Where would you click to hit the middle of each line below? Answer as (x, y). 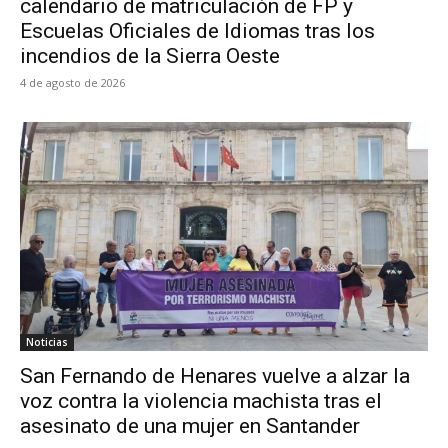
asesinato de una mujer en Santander (190, 425)
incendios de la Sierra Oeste (150, 56)
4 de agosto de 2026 (72, 83)
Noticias (47, 341)
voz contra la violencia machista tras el (201, 400)
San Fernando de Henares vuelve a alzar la (215, 375)
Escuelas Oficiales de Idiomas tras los (197, 31)
